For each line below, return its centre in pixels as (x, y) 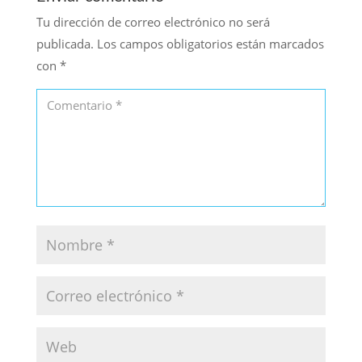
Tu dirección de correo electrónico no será (153, 21)
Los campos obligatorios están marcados (210, 43)
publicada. (65, 43)
